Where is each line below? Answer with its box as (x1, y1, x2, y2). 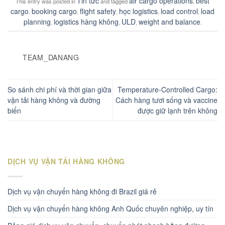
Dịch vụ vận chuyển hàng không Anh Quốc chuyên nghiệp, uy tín (8, 203, 213, 214)
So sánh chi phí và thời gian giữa (8, 84, 111, 94)
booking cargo (32, 6, 77, 17)
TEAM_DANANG (23, 52, 79, 62)
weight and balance (138, 17, 200, 27)
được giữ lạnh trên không (138, 105, 217, 116)
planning (23, 17, 51, 27)
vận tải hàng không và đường (8, 94, 100, 105)
